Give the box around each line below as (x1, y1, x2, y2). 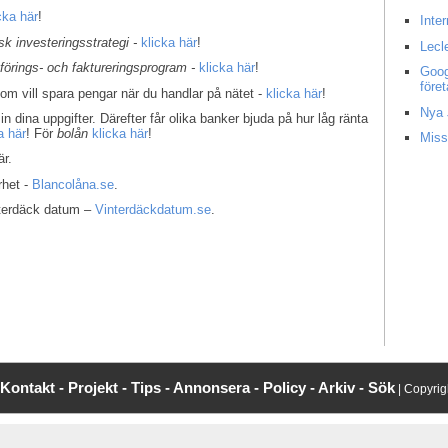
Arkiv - (318, 379, 368, 397)
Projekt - (68, 379, 131, 397)
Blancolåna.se (32, 176, 115, 192)
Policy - (263, 379, 318, 397)
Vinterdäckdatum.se (95, 202, 212, 218)
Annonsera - (173, 379, 263, 397)
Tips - (131, 379, 173, 397)
